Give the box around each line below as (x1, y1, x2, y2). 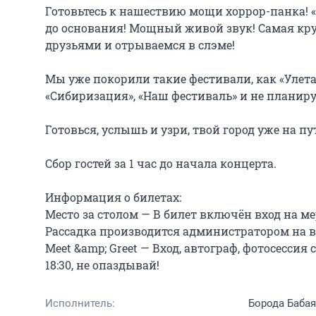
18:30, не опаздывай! (45, 257, 159, 272)
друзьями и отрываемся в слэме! (45, 37, 235, 52)
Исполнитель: (45, 296, 115, 310)
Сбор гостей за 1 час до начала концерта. (45, 155, 276, 171)
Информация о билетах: (45, 189, 181, 205)
